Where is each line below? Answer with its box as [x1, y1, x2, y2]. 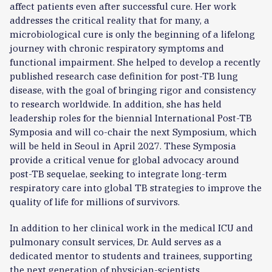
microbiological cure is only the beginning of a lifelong [10, 27, 255, 40]
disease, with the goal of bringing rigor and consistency [10, 83, 256, 96]
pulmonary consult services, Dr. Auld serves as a [10, 235, 222, 248]
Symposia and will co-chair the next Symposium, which [10, 125, 257, 138]
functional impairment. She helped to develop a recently [10, 55, 260, 68]
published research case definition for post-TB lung [10, 69, 238, 82]
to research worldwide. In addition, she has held [10, 97, 222, 110]
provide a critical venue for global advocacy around [10, 153, 239, 166]
